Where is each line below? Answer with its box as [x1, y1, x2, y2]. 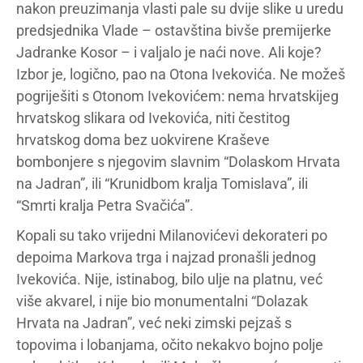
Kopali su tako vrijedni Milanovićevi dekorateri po [16, 227, 327, 244]
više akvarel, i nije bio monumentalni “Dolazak [16, 293, 308, 310]
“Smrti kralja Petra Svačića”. [16, 197, 194, 214]
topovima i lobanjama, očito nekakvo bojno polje [16, 336, 323, 353]
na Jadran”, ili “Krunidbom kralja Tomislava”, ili [16, 175, 308, 192]
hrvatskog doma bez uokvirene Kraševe [16, 131, 270, 148]
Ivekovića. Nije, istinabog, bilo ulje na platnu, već [16, 271, 322, 288]
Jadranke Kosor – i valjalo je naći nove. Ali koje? [16, 44, 322, 61]
